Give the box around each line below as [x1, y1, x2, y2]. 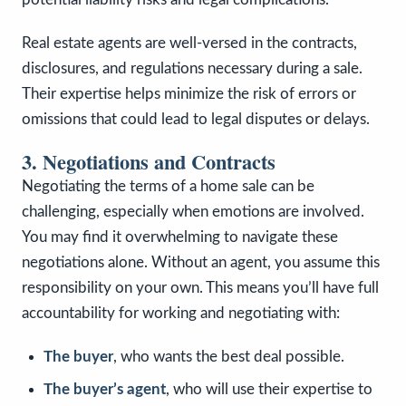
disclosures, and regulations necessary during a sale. [22, 60, 362, 76]
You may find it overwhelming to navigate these [22, 228, 338, 245]
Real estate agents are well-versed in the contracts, [22, 34, 357, 51]
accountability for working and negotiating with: [22, 304, 340, 321]
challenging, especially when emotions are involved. [22, 203, 364, 219]
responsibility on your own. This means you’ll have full [22, 279, 379, 295]
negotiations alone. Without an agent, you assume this [22, 254, 380, 270]
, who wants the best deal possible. [113, 348, 344, 364]
